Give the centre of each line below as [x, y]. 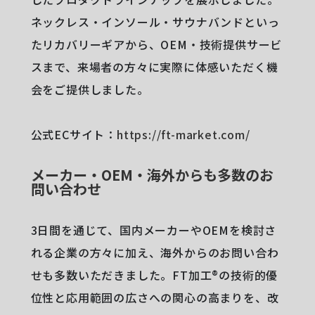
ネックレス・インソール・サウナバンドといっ [155, 21]
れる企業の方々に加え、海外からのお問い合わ [155, 252]
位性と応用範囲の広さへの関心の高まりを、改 [155, 297]
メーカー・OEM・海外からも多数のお [152, 174]
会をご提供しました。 [90, 89]
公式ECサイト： [73, 134]
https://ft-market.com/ [184, 134]
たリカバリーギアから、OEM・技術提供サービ [156, 44]
